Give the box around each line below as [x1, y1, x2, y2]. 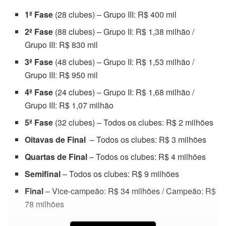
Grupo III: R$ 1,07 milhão [25, 99, 114, 111]
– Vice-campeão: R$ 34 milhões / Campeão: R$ [43, 185, 216, 197]
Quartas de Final [25, 150, 88, 162]
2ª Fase [25, 25, 53, 37]
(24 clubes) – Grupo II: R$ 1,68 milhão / [53, 86, 195, 98]
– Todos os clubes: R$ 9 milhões [61, 167, 180, 180]
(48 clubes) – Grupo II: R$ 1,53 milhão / [53, 55, 195, 68]
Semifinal [25, 167, 61, 180]
